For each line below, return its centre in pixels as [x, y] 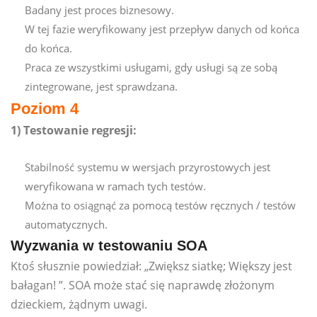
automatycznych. [66, 224]
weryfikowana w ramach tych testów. [115, 186]
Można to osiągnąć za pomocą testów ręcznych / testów [160, 205]
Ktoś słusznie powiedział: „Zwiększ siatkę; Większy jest [151, 266]
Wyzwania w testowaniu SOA [109, 245]
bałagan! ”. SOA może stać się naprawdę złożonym [143, 285]
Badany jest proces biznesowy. [99, 10]
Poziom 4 [45, 108]
